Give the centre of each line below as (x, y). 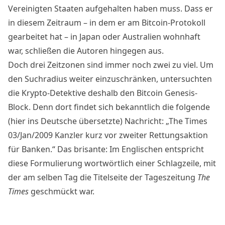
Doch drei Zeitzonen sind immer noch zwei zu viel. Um (111, 65)
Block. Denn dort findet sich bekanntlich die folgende (109, 107)
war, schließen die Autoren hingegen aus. (86, 50)
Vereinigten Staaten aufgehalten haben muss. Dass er (110, 8)
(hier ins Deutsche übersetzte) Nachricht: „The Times (108, 121)
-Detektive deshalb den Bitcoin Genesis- (122, 93)
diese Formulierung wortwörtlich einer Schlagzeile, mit (112, 163)
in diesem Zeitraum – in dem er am (75, 22)
